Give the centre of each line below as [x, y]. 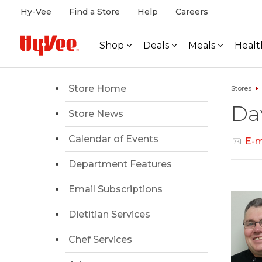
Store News [96, 114]
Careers [192, 12]
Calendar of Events [113, 139]
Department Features [120, 164]
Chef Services [100, 239]
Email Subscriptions [116, 189]
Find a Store [94, 12]
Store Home [97, 89]
